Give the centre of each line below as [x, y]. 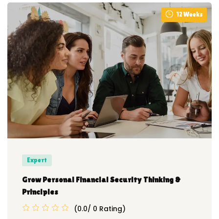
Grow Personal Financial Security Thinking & [101, 180]
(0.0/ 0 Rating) [100, 208]
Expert [37, 160]
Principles [40, 192]
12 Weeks [189, 14]
